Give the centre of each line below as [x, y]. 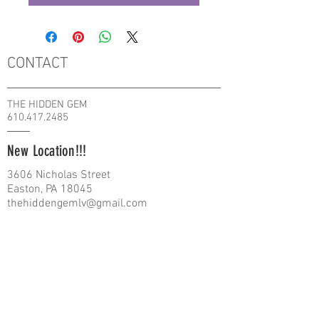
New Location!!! [47, 151]
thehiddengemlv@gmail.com [77, 204]
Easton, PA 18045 [50, 189]
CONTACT [38, 64]
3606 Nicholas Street [59, 175]
